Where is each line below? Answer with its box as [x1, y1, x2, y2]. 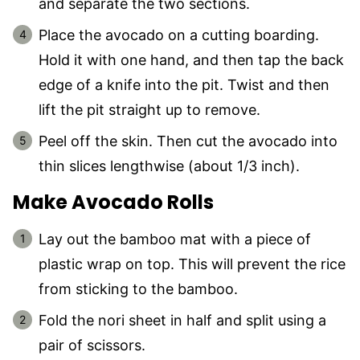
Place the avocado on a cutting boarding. [39, 26, 319, 43]
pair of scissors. [39, 336, 145, 354]
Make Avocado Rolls [13, 188, 214, 215]
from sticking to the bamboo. [39, 280, 238, 297]
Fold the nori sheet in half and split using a [39, 311, 326, 329]
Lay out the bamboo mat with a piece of [39, 230, 311, 247]
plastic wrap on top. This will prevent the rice [39, 255, 346, 272]
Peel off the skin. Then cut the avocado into [39, 132, 337, 149]
